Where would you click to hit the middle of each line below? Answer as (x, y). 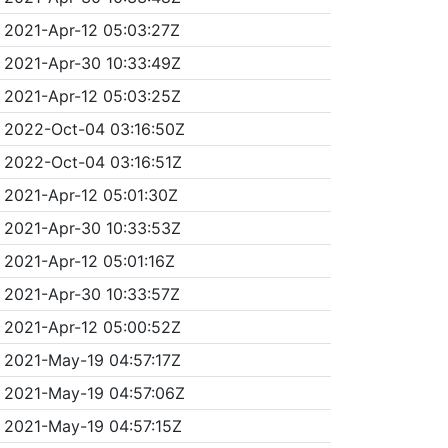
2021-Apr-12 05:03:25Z (92, 95)
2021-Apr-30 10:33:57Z (91, 293)
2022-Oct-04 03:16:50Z (94, 128)
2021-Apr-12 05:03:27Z (91, 29)
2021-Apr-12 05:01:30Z (90, 194)
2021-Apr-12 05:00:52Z (92, 326)
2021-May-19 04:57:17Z (92, 359)
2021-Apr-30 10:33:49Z (92, 62)
